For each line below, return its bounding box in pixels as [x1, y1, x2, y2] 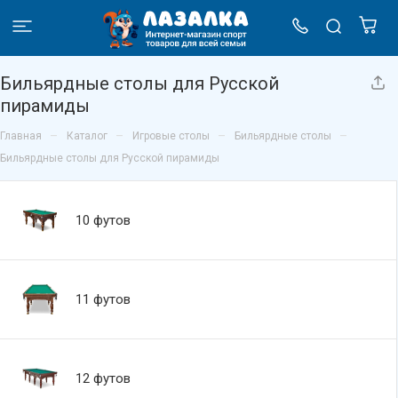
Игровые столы [132, 130, 210, 142]
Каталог [67, 130, 107, 142]
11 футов [76, 291, 131, 307]
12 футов [76, 370, 131, 386]
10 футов [76, 212, 131, 228]
